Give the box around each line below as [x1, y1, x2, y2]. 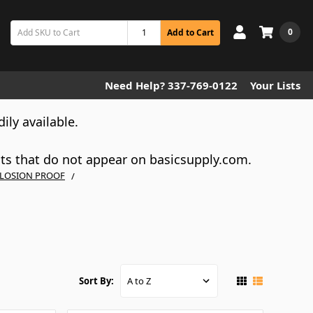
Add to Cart [167, 26, 214, 38]
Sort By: [79, 275, 115, 288]
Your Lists [250, 78, 300, 92]
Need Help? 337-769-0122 [105, 78, 238, 92]
